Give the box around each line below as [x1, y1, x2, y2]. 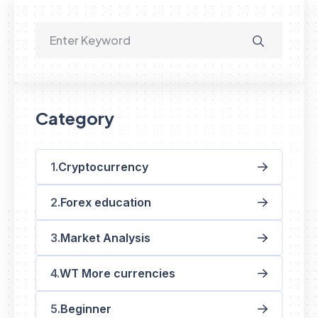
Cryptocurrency [58, 160, 148, 174]
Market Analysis [60, 231, 150, 245]
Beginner [60, 302, 111, 316]
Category [35, 107, 114, 128]
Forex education [60, 195, 151, 209]
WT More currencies [60, 266, 175, 280]
